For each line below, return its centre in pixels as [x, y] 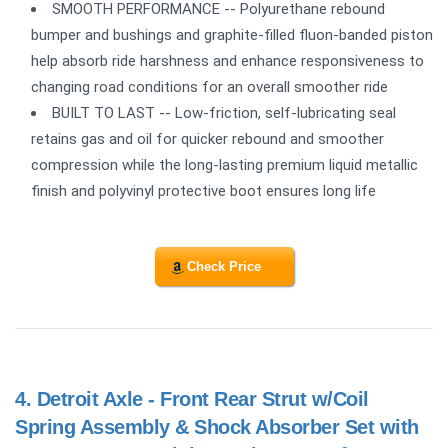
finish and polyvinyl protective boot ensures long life [203, 191]
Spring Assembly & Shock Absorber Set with [217, 426]
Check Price [224, 266]
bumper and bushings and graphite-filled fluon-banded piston [232, 35]
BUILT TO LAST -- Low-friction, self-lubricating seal [224, 113]
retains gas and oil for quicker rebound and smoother [207, 139]
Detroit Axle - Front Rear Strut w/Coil [202, 398]
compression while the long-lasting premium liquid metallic [224, 165]
